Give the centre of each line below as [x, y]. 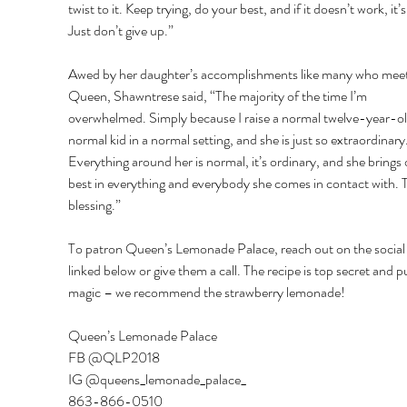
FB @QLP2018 [115, 358]
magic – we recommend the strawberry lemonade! [208, 293]
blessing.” [95, 205]
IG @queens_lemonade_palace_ [158, 380]
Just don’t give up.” [122, 31]
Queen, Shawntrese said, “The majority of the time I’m [218, 96]
